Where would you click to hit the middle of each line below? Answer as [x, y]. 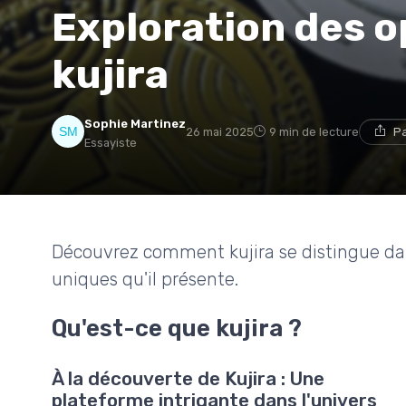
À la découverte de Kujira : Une [188, 379]
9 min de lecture [314, 131]
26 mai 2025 [220, 131]
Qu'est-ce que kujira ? [177, 328]
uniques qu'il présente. [145, 279]
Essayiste [111, 142]
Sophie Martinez [135, 123]
